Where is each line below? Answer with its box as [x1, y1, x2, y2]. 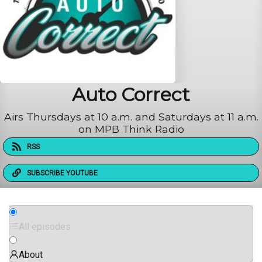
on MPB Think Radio [78, 123, 184, 136]
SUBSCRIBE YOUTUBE [27, 168, 98, 177]
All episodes [19, 221, 71, 233]
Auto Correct [72, 83, 190, 106]
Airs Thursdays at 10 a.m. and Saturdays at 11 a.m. [4, 111, 258, 123]
